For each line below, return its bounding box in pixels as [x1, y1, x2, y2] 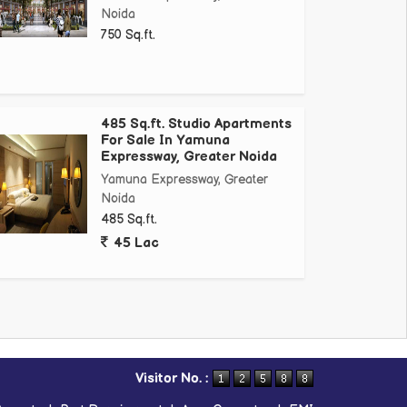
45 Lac [110, 234, 158, 253]
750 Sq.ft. [101, 27, 155, 44]
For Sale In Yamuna [101, 132, 230, 150]
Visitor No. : [135, 369, 213, 387]
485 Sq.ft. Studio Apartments [101, 115, 292, 134]
